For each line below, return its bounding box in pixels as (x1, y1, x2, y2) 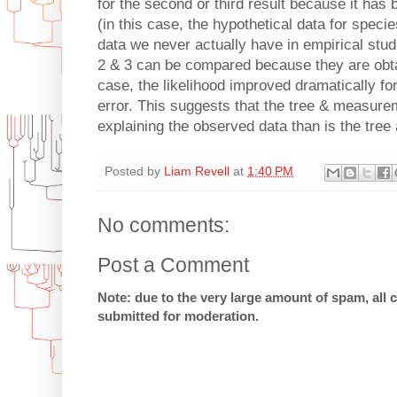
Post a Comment (97, 253, 249, 276)
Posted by (105, 165, 164, 179)
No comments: (97, 213, 230, 237)
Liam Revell (164, 165, 230, 179)
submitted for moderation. (97, 307, 259, 323)
